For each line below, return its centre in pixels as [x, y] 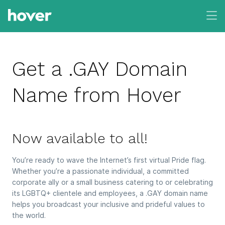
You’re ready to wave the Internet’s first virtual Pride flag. [109, 160]
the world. [29, 215]
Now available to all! [80, 138]
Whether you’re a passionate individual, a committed [100, 171]
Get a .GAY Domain [100, 69]
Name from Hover [97, 95]
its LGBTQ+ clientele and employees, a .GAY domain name [110, 193]
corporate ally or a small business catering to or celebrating [113, 182]
